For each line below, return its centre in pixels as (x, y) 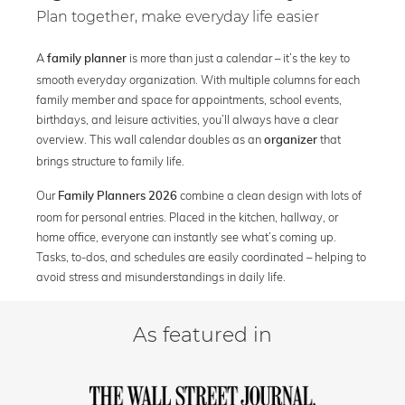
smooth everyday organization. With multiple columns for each (198, 80)
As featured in (202, 335)
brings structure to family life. (110, 161)
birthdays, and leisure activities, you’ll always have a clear (187, 120)
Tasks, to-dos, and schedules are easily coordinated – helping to (201, 257)
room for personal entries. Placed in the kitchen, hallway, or (187, 217)
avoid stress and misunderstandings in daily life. (161, 277)
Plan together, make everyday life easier (178, 17)
